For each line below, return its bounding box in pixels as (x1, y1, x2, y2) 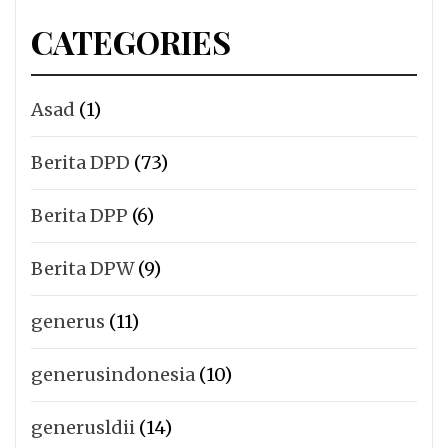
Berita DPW (31, 257, 134, 281)
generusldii (31, 416, 135, 440)
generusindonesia (31, 363, 195, 387)
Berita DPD (31, 151, 130, 175)
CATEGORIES (31, 20, 231, 64)
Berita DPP (31, 204, 128, 228)
